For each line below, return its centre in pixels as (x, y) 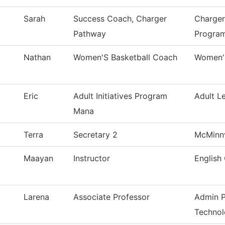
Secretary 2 (95, 135)
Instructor (92, 158)
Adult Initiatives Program (120, 96)
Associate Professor (111, 197)
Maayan (38, 158)
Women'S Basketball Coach (125, 58)
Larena (36, 197)
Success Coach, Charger (120, 19)
